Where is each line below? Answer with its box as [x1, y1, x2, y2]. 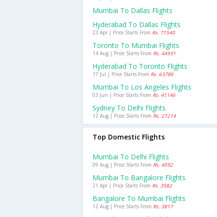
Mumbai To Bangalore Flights [93, 173, 186, 182]
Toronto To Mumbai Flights [93, 41, 179, 50]
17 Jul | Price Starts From [93, 71, 151, 77]
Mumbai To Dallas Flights [93, 6, 172, 15]
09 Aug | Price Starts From [93, 161, 153, 168]
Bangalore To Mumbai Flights [93, 194, 186, 203]
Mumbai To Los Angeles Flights [93, 82, 191, 92]
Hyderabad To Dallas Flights [93, 20, 181, 29]
